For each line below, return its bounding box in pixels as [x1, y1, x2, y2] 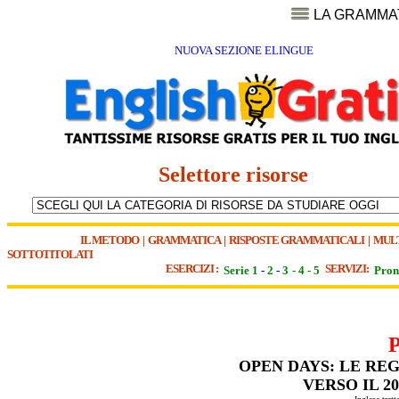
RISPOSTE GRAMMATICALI [229, 233, 364, 247]
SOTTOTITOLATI [7, 248, 93, 261]
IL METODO [80, 233, 139, 247]
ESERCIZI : [166, 262, 222, 275]
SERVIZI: [325, 262, 372, 275]
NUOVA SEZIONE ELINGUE [174, 44, 313, 58]
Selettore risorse [158, 163, 324, 187]
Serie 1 [224, 264, 258, 277]
